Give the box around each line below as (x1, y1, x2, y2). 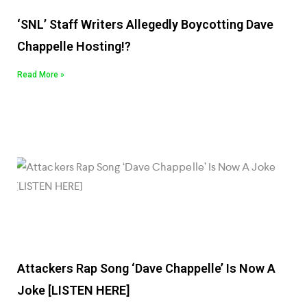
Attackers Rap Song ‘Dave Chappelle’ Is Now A (17, 261, 275, 276)
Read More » (17, 70, 64, 80)
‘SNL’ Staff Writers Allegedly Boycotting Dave (17, 17, 273, 32)
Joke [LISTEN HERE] (17, 283, 130, 298)
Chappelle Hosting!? (17, 39, 131, 54)
